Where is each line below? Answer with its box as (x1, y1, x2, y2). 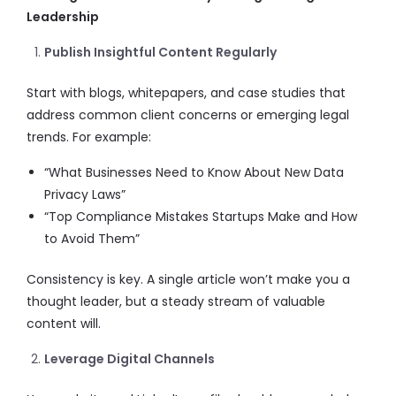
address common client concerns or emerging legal (27, 106, 349, 124)
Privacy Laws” (44, 186, 126, 203)
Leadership (27, 8, 99, 26)
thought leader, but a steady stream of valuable (27, 293, 325, 310)
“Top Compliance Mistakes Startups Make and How (44, 208, 357, 225)
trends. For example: (27, 128, 151, 146)
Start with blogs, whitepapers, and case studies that (27, 84, 346, 102)
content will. (27, 315, 101, 332)
